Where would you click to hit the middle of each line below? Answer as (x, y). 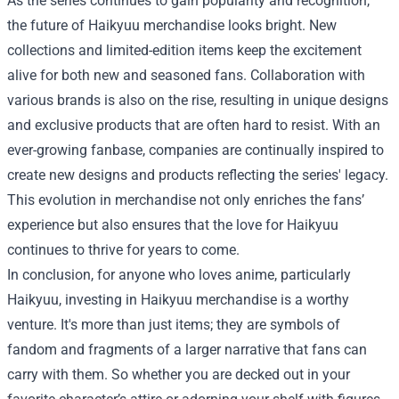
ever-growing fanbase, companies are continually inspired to (195, 150)
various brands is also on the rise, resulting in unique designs (198, 100)
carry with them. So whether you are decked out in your (179, 374)
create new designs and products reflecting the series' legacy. (198, 175)
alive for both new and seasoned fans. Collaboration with (186, 75)
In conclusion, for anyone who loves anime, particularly (179, 274)
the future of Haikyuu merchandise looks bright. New (172, 25)
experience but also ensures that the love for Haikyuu (173, 224)
